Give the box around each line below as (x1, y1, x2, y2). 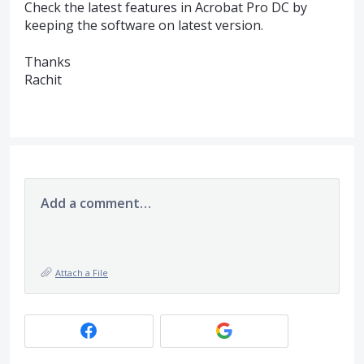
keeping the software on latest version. (24, 16, 263, 35)
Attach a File (55, 266, 108, 279)
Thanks (24, 52, 71, 71)
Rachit (24, 70, 62, 89)
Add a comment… (41, 193, 151, 212)
